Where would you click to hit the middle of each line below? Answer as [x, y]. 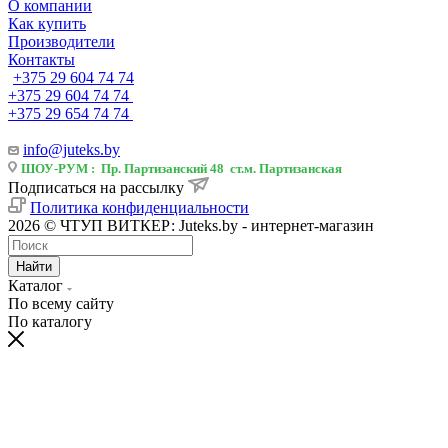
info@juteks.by [71, 149]
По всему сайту [61, 303]
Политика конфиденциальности [139, 207]
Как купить [47, 23]
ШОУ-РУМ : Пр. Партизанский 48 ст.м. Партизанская [181, 168]
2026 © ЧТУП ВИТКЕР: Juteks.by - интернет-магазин [191, 225]
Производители [61, 41]
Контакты [41, 59]
